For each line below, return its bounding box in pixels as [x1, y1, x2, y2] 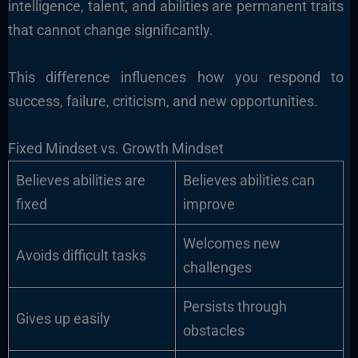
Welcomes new [182, 234, 280, 252]
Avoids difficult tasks [15, 246, 146, 264]
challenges [182, 258, 252, 276]
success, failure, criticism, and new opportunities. [7, 93, 318, 110]
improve [182, 195, 235, 213]
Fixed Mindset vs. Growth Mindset [7, 139, 224, 157]
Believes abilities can [182, 171, 315, 189]
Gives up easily [15, 309, 110, 327]
